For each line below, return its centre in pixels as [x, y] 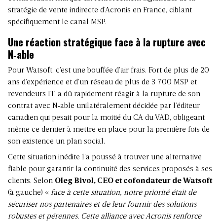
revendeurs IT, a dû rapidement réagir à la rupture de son [104, 94]
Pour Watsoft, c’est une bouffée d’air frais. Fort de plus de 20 [109, 71]
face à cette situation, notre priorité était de [124, 193]
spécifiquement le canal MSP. [57, 22]
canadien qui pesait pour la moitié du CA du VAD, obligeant [106, 118]
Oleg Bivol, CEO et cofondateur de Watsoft [133, 181]
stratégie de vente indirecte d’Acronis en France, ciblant [100, 11]
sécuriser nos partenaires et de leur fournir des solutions [102, 205]
